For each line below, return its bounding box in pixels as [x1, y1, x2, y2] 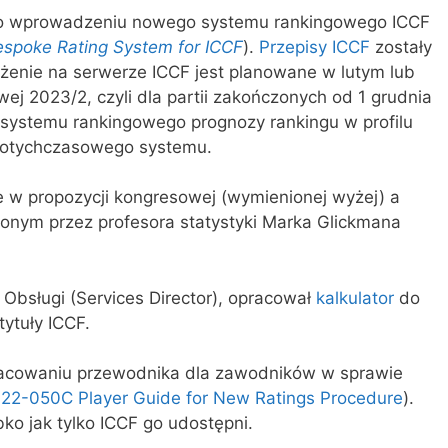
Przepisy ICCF [259, 36, 370, 57]
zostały [370, 36, 432, 57]
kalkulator [316, 287, 394, 308]
